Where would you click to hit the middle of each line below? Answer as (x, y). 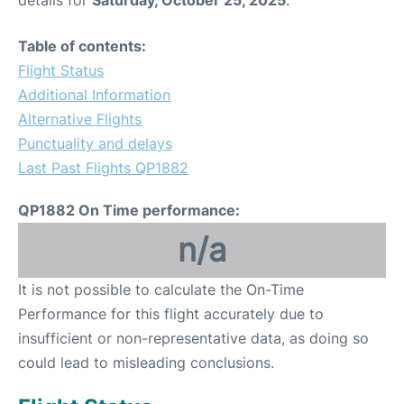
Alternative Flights (80, 119)
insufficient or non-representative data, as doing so (193, 339)
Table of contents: (82, 46)
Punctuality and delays (95, 144)
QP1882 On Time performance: (129, 211)
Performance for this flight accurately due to (171, 314)
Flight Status (61, 71)
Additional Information (94, 95)
